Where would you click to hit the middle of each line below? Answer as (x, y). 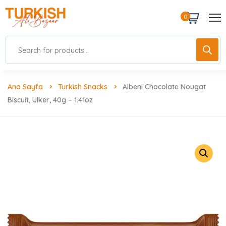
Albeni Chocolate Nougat (164, 87)
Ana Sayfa (25, 87)
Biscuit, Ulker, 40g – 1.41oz (50, 100)
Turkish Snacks (83, 87)
